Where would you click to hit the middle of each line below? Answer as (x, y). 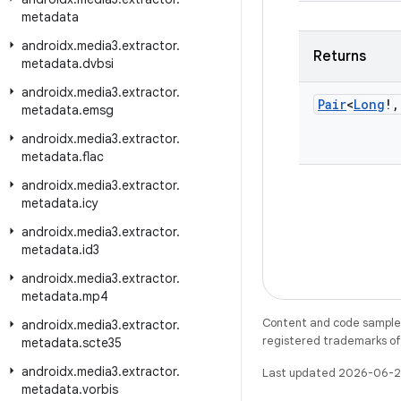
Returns (340, 56)
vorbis (100, 389)
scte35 (102, 343)
